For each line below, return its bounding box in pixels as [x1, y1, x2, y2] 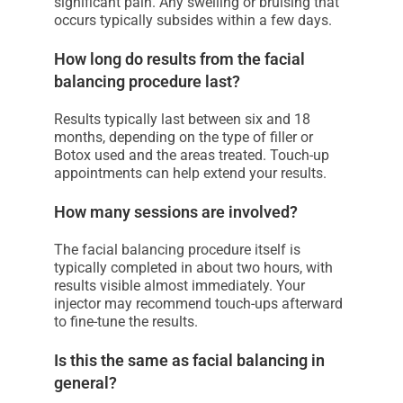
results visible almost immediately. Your [54, 277, 305, 295]
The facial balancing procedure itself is [54, 241, 300, 259]
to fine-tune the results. [54, 313, 198, 331]
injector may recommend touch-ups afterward [54, 295, 343, 313]
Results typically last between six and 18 [54, 111, 310, 129]
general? [54, 373, 117, 393]
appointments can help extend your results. [54, 165, 327, 183]
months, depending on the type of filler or [54, 129, 313, 147]
